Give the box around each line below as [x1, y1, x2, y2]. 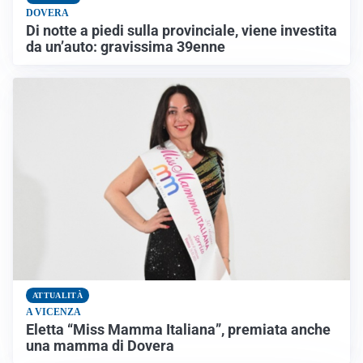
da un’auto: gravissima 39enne [26, 39, 225, 56]
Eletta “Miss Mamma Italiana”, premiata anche [26, 321, 331, 338]
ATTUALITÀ [32, 290, 83, 300]
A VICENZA [26, 305, 81, 318]
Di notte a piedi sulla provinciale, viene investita [26, 23, 337, 40]
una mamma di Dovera [26, 337, 174, 354]
